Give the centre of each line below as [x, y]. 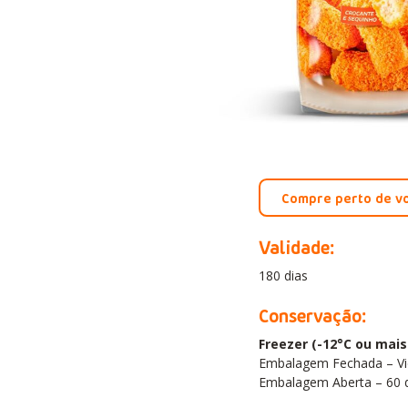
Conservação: [312, 314]
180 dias [283, 276]
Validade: [296, 246]
